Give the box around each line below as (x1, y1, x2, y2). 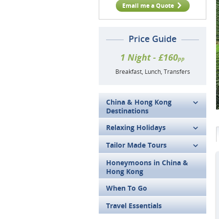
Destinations (106, 106, 149, 115)
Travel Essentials (106, 201, 162, 210)
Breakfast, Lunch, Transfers (115, 67, 190, 76)
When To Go (106, 183, 147, 193)
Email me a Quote (122, 1, 174, 10)
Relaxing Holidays (106, 123, 166, 132)
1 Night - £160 (120, 51, 178, 63)
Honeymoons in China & (106, 158, 188, 167)
